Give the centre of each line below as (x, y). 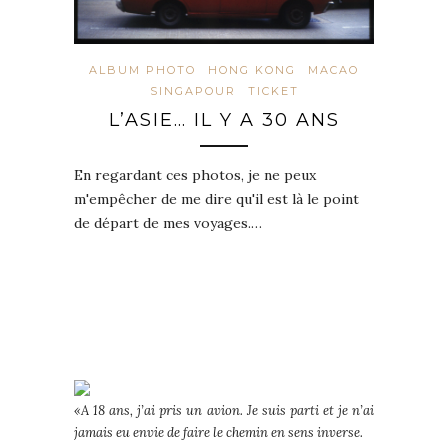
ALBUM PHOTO (142, 70)
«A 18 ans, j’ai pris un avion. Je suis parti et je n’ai (224, 411)
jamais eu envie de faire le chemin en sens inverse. (218, 433)
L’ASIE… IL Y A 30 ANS (224, 120)
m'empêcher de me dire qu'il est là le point (216, 199)
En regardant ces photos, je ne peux (195, 175)
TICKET (273, 91)
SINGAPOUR (192, 91)
